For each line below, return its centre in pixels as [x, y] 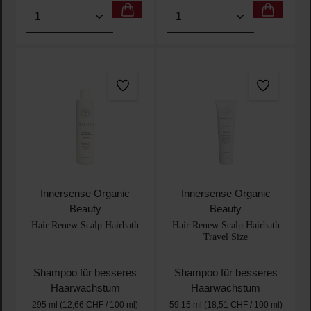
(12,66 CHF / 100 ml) [99, 305]
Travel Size [226, 237]
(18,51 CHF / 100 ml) [243, 305]
